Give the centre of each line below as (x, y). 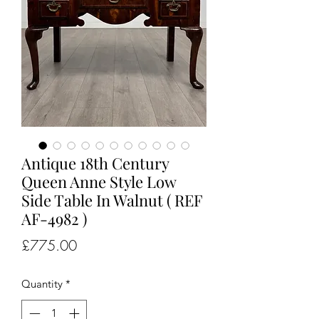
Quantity (42, 283)
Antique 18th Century (95, 163)
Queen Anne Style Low (99, 181)
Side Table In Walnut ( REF (112, 200)
